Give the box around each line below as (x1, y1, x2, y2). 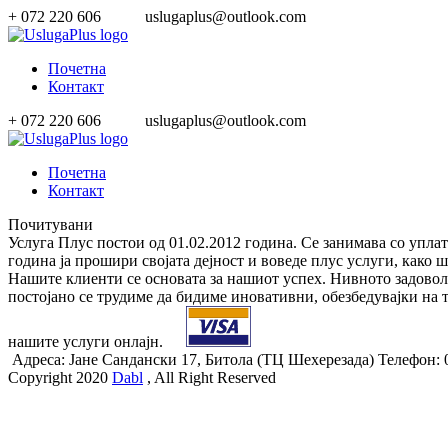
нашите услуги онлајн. (8, 333, 167, 351)
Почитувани (8, 216, 93, 233)
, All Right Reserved (143, 369, 276, 387)
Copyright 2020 (8, 369, 112, 387)
